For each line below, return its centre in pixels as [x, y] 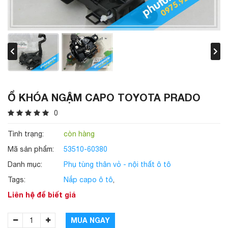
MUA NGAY [90, 220]
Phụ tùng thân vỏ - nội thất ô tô [117, 165]
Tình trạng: [26, 134]
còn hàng [79, 134]
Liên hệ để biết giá [42, 195]
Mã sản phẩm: [31, 149]
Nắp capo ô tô [88, 180]
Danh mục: [25, 165]
